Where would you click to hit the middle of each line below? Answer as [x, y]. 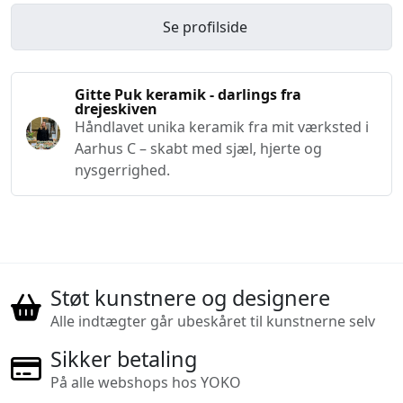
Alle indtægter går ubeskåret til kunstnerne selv [212, 321]
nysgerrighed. [122, 170]
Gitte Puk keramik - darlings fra [188, 94]
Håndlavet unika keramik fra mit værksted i [221, 126]
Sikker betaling [123, 358]
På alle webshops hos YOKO [145, 382]
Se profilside [205, 27]
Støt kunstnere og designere [190, 297]
